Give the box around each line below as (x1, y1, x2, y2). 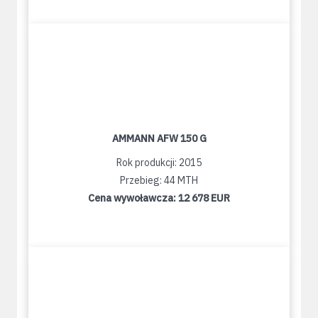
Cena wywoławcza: (88, 192, 178, 205)
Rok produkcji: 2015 (116, 156, 202, 170)
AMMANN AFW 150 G (111, 132, 207, 146)
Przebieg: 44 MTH (120, 174, 198, 187)
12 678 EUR (178, 192, 230, 205)
